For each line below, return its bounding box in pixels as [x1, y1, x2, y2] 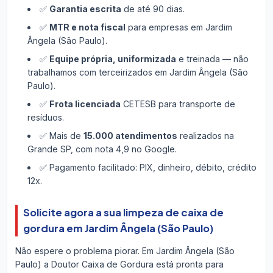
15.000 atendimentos [83, 130, 177, 141]
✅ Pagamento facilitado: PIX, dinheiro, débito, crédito [39, 161, 257, 172]
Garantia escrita [49, 3, 121, 14]
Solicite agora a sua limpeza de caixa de [23, 205, 224, 219]
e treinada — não [175, 53, 249, 64]
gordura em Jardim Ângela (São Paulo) [23, 221, 213, 235]
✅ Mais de [39, 130, 83, 141]
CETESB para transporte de [120, 98, 235, 109]
